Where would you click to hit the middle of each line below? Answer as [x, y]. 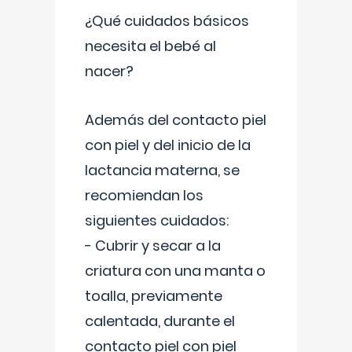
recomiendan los [144, 195]
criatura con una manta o [175, 271]
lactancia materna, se [162, 170]
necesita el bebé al [150, 46]
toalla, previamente [154, 296]
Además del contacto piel [176, 120]
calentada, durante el [160, 321]
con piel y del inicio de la [168, 145]
